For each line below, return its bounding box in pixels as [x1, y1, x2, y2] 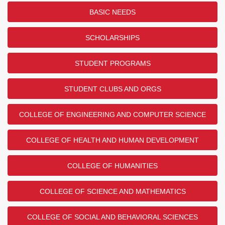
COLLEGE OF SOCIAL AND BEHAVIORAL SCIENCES [27, 212, 198, 221]
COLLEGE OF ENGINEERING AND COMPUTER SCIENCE [19, 110, 206, 119]
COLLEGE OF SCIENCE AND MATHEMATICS [39, 187, 186, 195]
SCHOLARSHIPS [85, 33, 140, 42]
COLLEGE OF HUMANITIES [67, 161, 158, 170]
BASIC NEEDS [89, 8, 136, 16]
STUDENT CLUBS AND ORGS [64, 84, 161, 93]
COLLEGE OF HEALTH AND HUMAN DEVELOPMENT [26, 136, 199, 144]
